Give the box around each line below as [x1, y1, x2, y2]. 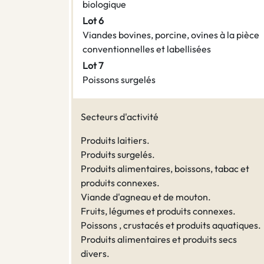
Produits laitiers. [81, 134, 150, 147]
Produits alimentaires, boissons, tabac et [81, 163, 249, 175]
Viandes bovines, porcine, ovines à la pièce [82, 29, 259, 41]
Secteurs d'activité [81, 111, 159, 123]
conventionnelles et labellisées [82, 43, 211, 55]
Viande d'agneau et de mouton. [81, 191, 211, 203]
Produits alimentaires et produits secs [81, 233, 237, 246]
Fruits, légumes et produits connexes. [81, 205, 236, 217]
